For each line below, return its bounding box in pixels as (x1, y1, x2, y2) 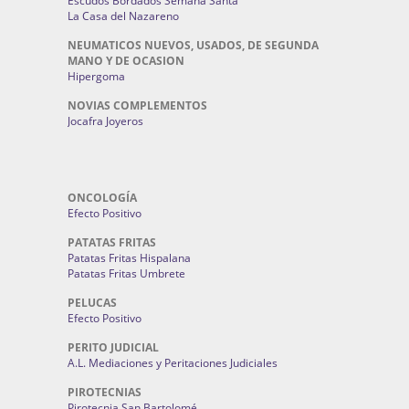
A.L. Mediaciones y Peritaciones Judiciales (68, 355, 278, 371)
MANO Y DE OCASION (68, 53, 184, 68)
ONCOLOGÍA (68, 190, 137, 205)
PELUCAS (68, 295, 117, 310)
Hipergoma (68, 68, 125, 84)
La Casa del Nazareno (68, 8, 179, 24)
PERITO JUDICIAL (68, 340, 159, 355)
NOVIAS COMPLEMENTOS (68, 98, 207, 113)
